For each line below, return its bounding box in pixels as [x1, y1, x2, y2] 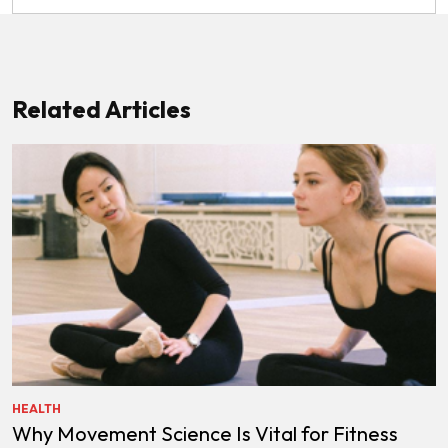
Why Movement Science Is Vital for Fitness [12, 420, 398, 446]
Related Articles [12, 93, 191, 124]
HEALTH [12, 400, 61, 416]
